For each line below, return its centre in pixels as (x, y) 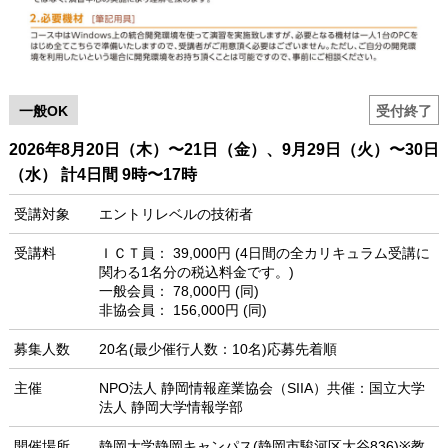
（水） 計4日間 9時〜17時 (102, 175)
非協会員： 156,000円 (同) (182, 310)
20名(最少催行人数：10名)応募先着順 (217, 349)
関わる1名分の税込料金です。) (196, 272)
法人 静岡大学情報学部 (170, 407)
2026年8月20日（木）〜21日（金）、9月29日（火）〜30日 (223, 150)
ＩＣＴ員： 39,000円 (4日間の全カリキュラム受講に (264, 253)
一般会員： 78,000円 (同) (178, 291)
